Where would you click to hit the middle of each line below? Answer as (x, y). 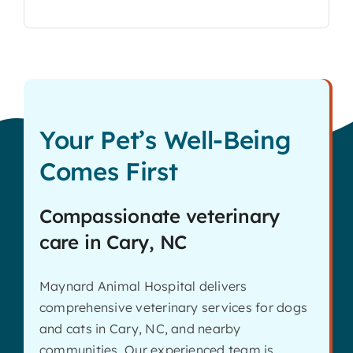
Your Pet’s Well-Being (165, 139)
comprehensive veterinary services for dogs (173, 307)
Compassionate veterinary (160, 216)
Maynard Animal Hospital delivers (143, 286)
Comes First (108, 171)
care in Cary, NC (113, 242)
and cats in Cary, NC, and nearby (140, 328)
